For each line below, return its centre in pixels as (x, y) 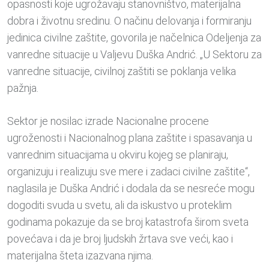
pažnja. (23, 88)
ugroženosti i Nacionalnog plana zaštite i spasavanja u (130, 138)
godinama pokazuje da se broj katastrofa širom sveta (128, 222)
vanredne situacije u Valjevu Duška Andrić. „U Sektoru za (134, 55)
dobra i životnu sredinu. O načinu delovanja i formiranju (129, 21)
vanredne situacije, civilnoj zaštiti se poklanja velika (122, 71)
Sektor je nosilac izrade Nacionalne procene (108, 121)
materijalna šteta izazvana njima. (80, 256)
